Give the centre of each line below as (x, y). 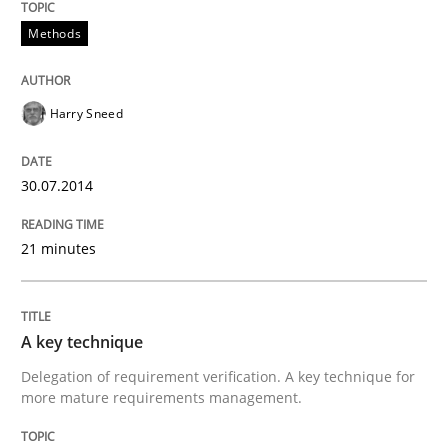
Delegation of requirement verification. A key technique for (218, 376)
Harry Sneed (86, 113)
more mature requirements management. (161, 397)
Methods (55, 33)
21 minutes (58, 248)
